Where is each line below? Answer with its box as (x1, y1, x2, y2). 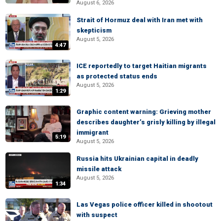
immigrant (76, 129, 109, 136)
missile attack (76, 165, 121, 173)
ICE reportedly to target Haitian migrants (76, 62, 207, 70)
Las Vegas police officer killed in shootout (76, 201, 213, 208)
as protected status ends (76, 73, 157, 80)
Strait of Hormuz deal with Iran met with (76, 16, 203, 24)
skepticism (76, 27, 111, 34)
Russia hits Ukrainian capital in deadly (76, 155, 198, 162)
